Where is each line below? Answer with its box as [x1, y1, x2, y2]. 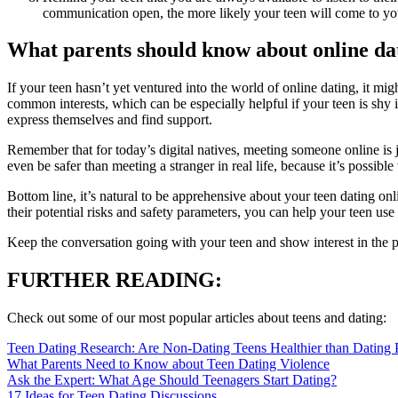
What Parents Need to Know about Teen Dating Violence [7, 356, 330, 372]
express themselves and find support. [7, 112, 212, 128]
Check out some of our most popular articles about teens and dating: [7, 310, 386, 326]
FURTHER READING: [7, 268, 222, 292]
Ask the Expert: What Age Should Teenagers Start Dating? [7, 372, 337, 388]
